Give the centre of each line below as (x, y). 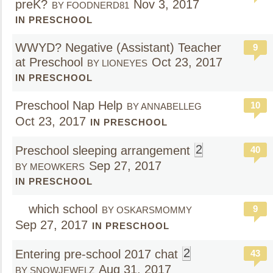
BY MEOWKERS (50, 167)
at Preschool (49, 62)
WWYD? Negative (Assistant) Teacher (118, 48)
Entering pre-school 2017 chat (97, 254)
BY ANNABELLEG (164, 106)
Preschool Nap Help (69, 105)
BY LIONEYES (117, 63)
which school (61, 209)
